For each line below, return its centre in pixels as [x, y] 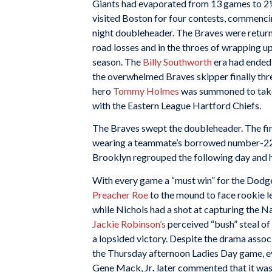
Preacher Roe [120, 194]
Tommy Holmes [146, 90]
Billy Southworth [177, 61]
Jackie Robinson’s [129, 223]
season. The [117, 61]
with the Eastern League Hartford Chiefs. [177, 105]
